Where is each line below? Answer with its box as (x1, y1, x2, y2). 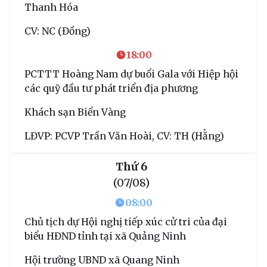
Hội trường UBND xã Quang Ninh (24, 253, 179, 266)
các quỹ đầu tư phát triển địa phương (24, 82, 198, 94)
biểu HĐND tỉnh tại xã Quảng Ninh (24, 229, 186, 242)
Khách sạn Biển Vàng (24, 105, 126, 118)
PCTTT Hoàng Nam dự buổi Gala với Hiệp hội (24, 67, 238, 80)
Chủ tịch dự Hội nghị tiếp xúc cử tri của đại (24, 215, 227, 228)
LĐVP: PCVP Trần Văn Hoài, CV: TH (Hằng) (24, 129, 224, 142)
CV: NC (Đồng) (24, 24, 91, 37)
